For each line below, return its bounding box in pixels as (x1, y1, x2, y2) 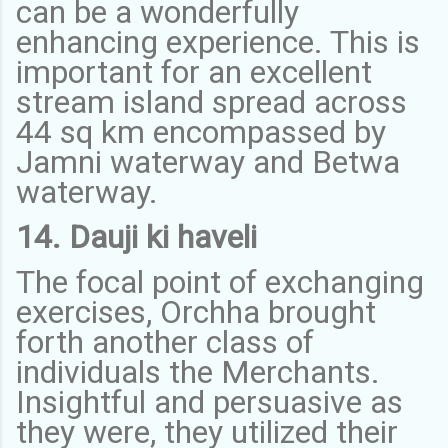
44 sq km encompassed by (16, 112, 386, 151)
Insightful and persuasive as (16, 382, 403, 421)
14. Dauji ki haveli (16, 217, 265, 256)
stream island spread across (16, 82, 407, 121)
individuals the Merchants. (16, 352, 380, 391)
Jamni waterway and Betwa (16, 142, 400, 181)
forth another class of (16, 322, 314, 361)
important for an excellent (16, 52, 372, 91)
